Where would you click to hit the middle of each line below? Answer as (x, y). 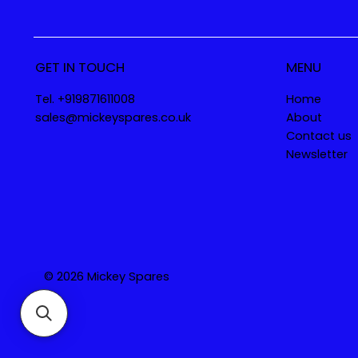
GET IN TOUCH (80, 67)
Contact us (318, 135)
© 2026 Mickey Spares (106, 277)
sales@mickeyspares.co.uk (113, 117)
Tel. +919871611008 (85, 99)
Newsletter (316, 154)
